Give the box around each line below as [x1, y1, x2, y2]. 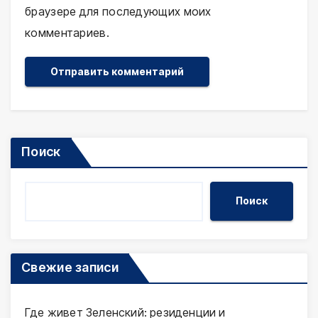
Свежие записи [21, 259, 119, 275]
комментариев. [25, 25, 109, 40]
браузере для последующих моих [25, 4, 212, 18]
